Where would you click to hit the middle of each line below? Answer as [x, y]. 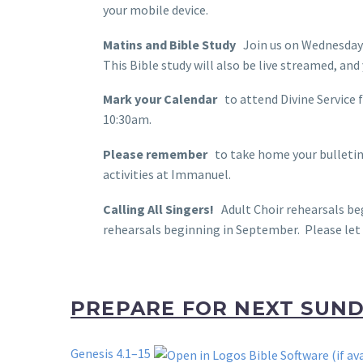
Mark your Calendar [160, 99]
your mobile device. [156, 10]
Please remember [155, 154]
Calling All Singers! [158, 209]
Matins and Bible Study [169, 44]
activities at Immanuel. [167, 175]
